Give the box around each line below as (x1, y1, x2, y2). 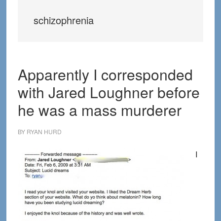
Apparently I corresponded (17, 64, 193, 85)
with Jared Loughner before (17, 81, 200, 103)
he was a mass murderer (17, 99, 182, 120)
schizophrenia (33, 13, 94, 27)
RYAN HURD (26, 127, 62, 136)
